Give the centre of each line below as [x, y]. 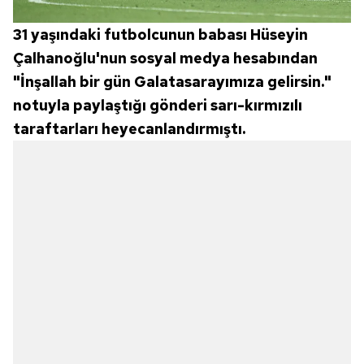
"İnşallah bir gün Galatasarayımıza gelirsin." [172, 82]
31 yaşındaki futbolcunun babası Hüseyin [160, 35]
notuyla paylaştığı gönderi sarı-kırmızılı [158, 106]
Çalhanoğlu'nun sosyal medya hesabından [165, 58]
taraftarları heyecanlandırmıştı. [129, 129]
